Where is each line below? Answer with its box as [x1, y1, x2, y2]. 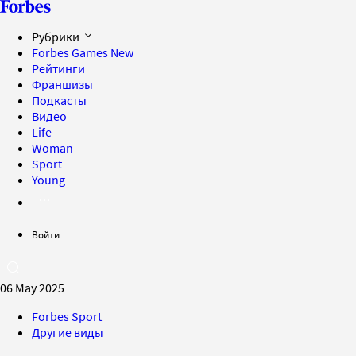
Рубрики [32, 29, 82, 44]
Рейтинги [32, 60, 85, 76]
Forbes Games [32, 44, 110, 60]
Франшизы [32, 76, 93, 92]
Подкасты [32, 92, 87, 108]
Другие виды [32, 324, 103, 340]
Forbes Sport [32, 308, 102, 324]
